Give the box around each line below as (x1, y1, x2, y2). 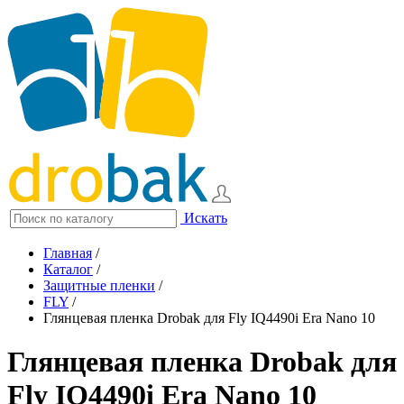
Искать (184, 210, 227, 225)
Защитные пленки (43, 278, 155, 293)
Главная (43, 245, 92, 261)
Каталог (43, 262, 93, 277)
